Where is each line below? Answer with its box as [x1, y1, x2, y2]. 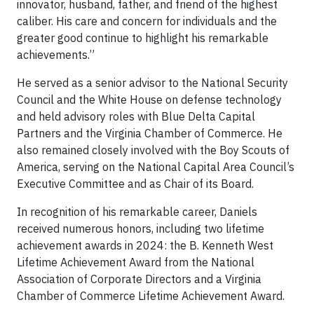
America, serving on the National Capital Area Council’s [17, 159, 294, 174]
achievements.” [17, 47, 95, 62]
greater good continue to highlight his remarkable [17, 30, 268, 45]
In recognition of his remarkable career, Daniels [17, 204, 257, 219]
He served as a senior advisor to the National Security [17, 75, 288, 90]
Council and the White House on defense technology [17, 92, 282, 107]
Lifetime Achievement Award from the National [17, 254, 254, 269]
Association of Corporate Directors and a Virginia [17, 271, 261, 286]
